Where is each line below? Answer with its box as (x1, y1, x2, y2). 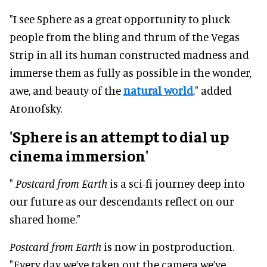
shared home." (10, 212, 80, 226)
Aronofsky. (10, 101, 62, 115)
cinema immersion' (10, 145, 148, 165)
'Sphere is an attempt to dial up (10, 126, 229, 146)
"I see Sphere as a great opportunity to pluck (10, 11, 230, 26)
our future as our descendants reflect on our (10, 194, 234, 208)
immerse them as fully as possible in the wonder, (10, 65, 252, 79)
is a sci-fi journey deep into (107, 176, 245, 190)
